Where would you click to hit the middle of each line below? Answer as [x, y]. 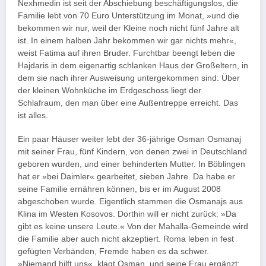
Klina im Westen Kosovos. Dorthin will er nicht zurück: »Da [127, 214]
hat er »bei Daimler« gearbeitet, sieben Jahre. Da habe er [126, 176]
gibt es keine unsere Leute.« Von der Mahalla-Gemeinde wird [133, 226]
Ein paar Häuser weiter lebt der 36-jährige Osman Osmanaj [129, 139]
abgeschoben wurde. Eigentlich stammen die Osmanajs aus [130, 201]
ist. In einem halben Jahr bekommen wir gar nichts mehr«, [127, 40]
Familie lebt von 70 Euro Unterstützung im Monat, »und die [129, 15]
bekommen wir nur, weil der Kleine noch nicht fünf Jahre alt [129, 28]
